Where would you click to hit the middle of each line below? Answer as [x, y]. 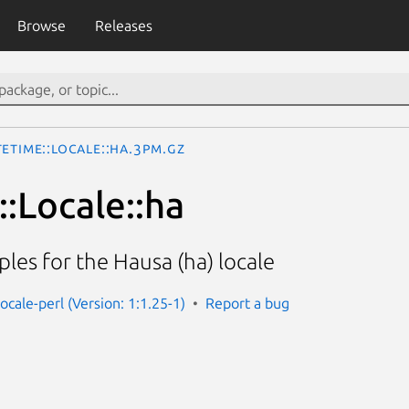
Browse [41, 26]
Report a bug [247, 303]
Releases [123, 26]
